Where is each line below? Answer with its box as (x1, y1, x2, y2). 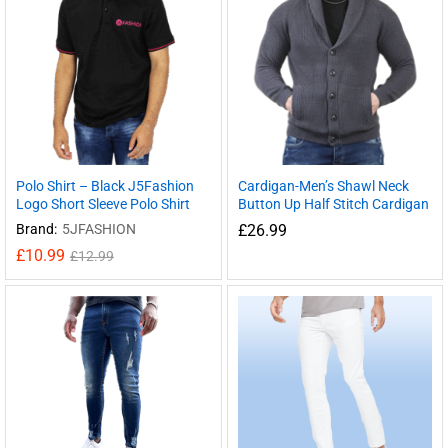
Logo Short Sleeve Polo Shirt (16, 196, 190, 212)
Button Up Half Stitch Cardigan (237, 196, 429, 212)
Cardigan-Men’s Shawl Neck (237, 178, 409, 194)
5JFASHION (62, 221, 136, 237)
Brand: (16, 221, 57, 237)
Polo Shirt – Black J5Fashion (16, 178, 194, 194)
